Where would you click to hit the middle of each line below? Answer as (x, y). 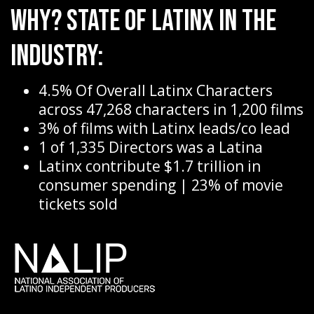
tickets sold (78, 204)
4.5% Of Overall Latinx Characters (156, 91)
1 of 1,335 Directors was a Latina (151, 148)
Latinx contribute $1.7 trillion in (150, 166)
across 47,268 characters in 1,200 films (171, 110)
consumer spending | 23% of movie (161, 185)
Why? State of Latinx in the (143, 21)
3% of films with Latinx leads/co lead (164, 129)
